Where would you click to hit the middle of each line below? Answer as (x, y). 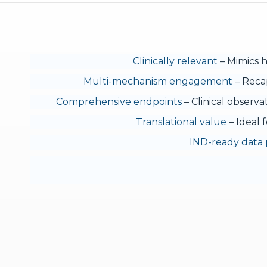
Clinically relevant (175, 61)
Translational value (181, 122)
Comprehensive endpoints (119, 102)
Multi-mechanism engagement (158, 81)
